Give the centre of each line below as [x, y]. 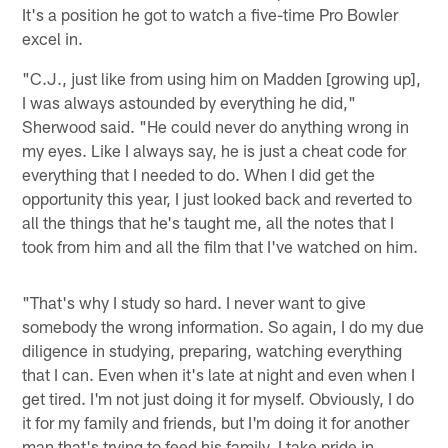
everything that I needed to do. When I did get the [199, 173]
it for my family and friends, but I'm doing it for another [216, 421]
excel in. [53, 37]
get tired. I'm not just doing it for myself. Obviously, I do [218, 397]
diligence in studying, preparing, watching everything [212, 349]
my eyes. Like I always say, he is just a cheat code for [214, 149]
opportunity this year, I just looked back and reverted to [217, 197]
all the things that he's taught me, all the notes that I [208, 221]
